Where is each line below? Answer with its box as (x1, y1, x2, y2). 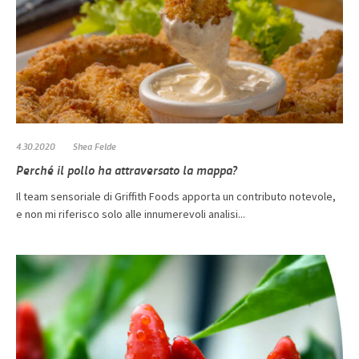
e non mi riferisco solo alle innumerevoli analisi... (16, 207, 245, 222)
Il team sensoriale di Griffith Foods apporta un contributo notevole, (16, 189, 336, 204)
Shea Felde (73, 139, 116, 153)
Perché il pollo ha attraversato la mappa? (16, 161, 237, 179)
